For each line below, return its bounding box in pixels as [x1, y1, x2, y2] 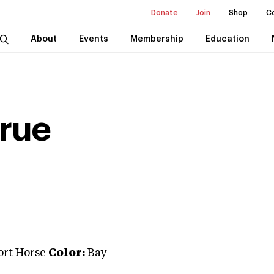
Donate [151, 9, 178, 17]
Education [205, 35, 250, 43]
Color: [48, 248, 85, 259]
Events [78, 35, 108, 43]
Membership [130, 35, 183, 43]
